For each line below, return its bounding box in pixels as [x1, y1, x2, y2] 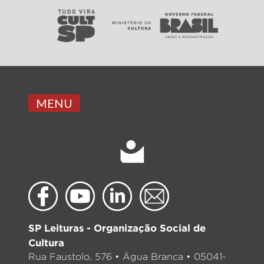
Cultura [28, 236, 64, 248]
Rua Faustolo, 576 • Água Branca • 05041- [28, 251, 226, 262]
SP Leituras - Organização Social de [28, 222, 206, 233]
